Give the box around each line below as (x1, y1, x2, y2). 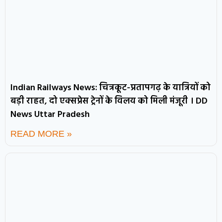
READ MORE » (10, 128, 72, 139)
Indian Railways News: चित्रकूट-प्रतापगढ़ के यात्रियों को (10, 80, 211, 95)
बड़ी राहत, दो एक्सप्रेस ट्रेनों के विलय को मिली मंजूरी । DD (10, 94, 208, 109)
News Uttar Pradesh (10, 107, 90, 122)
